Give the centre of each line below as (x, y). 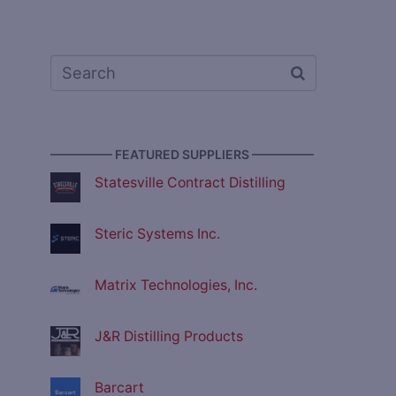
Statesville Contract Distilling (190, 183)
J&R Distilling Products (169, 337)
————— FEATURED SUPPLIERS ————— (182, 155)
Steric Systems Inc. (157, 234)
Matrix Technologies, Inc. (176, 286)
